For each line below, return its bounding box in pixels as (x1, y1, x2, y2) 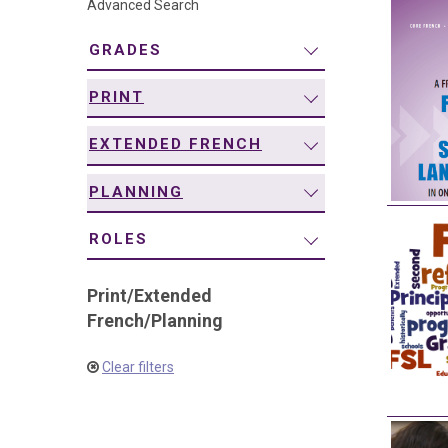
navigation (60, 13, 131, 33)
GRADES (89, 40, 162, 59)
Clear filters (102, 359, 174, 376)
